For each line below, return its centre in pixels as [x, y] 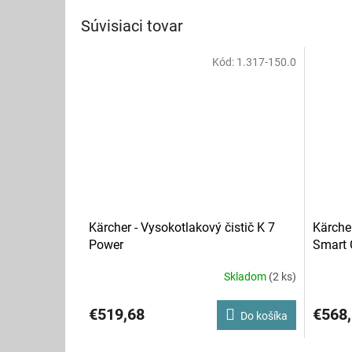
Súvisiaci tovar [132, 26]
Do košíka [264, 315]
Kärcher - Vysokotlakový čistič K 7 [182, 227]
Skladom [246, 277]
